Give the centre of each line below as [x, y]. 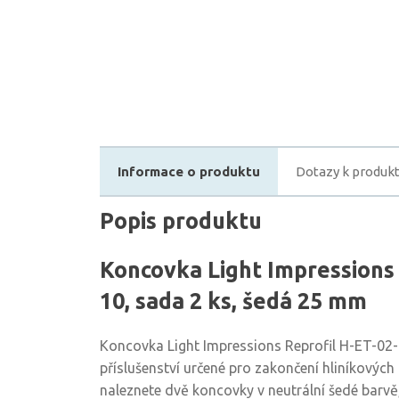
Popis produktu [181, 221]
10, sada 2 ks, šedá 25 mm [233, 301]
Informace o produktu [189, 171]
